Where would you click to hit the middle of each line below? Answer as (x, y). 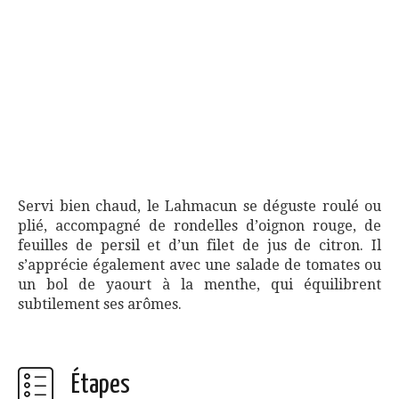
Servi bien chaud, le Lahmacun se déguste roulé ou (199, 207)
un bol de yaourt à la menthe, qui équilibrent (199, 285)
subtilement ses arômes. (100, 305)
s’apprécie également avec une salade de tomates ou (199, 265)
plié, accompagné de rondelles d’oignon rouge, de (199, 226)
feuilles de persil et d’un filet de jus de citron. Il (199, 246)
